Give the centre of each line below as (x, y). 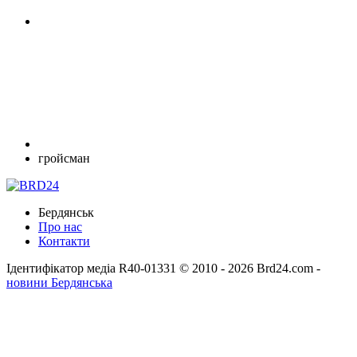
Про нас (60, 227)
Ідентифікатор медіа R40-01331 (91, 269)
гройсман (64, 159)
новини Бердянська (59, 283)
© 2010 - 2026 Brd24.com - (250, 269)
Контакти (64, 241)
